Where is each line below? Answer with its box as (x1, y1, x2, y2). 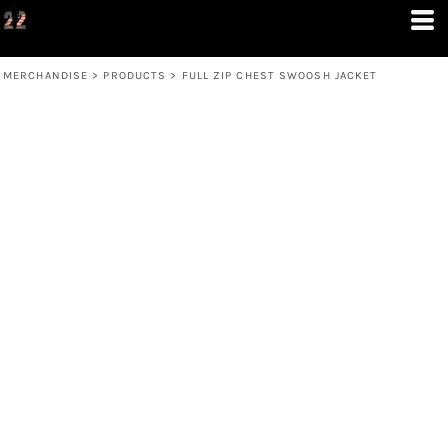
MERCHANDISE (3, 69, 89, 82)
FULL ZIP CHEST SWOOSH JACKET (181, 69, 378, 82)
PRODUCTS (103, 69, 167, 82)
